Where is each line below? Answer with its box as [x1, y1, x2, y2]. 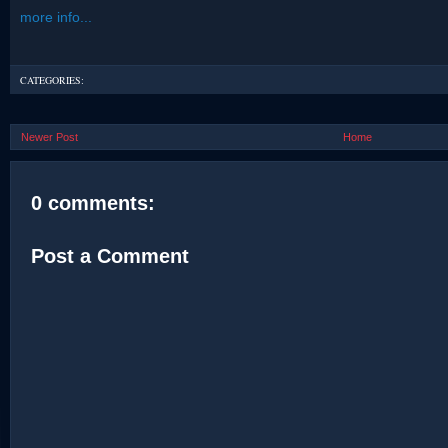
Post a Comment [31, 245, 189, 267]
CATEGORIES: [20, 73, 84, 87]
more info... [20, 9, 92, 26]
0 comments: [31, 192, 155, 214]
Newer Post [21, 131, 78, 143]
